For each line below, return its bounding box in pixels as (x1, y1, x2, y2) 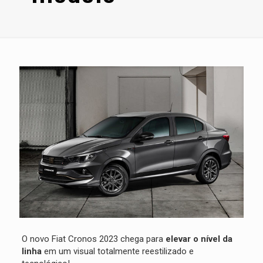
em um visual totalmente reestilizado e (43, 245, 194, 257)
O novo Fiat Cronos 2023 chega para (21, 233, 166, 244)
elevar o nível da (165, 233, 232, 244)
